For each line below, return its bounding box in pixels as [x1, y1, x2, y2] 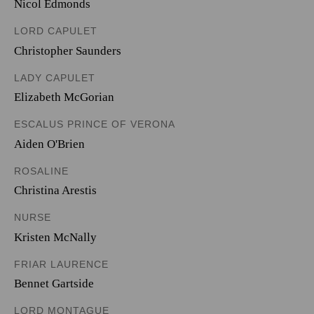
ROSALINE [14, 165, 69, 177]
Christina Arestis [14, 184, 97, 197]
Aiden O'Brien [14, 137, 85, 151]
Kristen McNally [14, 230, 97, 244]
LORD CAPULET [14, 25, 97, 36]
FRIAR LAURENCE [14, 258, 109, 270]
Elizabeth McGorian [14, 90, 114, 104]
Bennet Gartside [14, 277, 94, 290]
